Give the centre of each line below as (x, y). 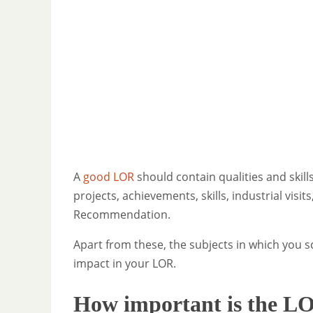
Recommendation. (122, 214)
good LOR (109, 176)
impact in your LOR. (125, 263)
